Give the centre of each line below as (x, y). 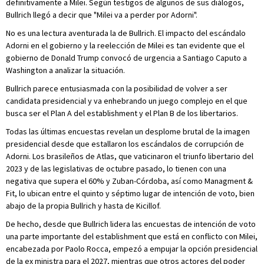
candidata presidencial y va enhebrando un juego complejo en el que (127, 101)
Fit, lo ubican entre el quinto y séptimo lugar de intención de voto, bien (130, 193)
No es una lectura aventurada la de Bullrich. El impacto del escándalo (126, 33)
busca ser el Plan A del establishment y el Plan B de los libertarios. (122, 113)
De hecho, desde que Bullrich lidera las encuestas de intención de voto (131, 224)
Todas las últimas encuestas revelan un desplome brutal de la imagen (128, 131)
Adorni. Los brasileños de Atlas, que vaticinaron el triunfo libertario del (130, 156)
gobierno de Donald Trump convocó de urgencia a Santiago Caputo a (126, 58)
